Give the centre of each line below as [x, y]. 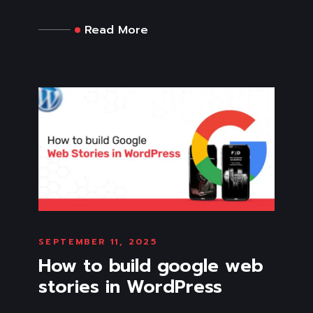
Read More [116, 30]
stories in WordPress [130, 286]
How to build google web [151, 265]
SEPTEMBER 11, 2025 [98, 241]
